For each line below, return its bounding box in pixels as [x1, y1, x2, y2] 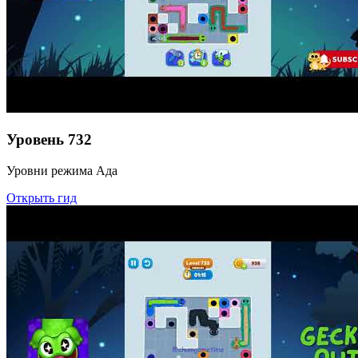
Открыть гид [6, 190, 77, 205]
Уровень [6, 130, 64, 148]
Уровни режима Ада [6, 163, 117, 177]
